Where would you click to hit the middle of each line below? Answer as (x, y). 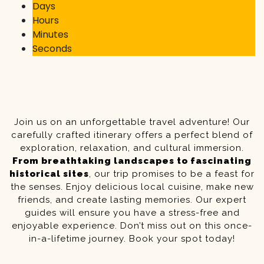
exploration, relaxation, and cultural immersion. (132, 148)
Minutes (50, 34)
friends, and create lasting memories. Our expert (132, 200)
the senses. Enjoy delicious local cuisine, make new (132, 187)
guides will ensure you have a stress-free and (132, 213)
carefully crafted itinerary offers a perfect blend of (132, 135)
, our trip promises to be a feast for (172, 174)
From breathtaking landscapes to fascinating (132, 161)
